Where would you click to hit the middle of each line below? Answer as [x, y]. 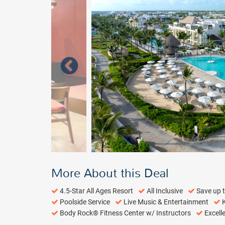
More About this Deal [110, 174]
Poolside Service [85, 202]
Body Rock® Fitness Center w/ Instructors [125, 213]
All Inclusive [165, 191]
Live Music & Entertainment [166, 202]
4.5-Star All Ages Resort [96, 191]
